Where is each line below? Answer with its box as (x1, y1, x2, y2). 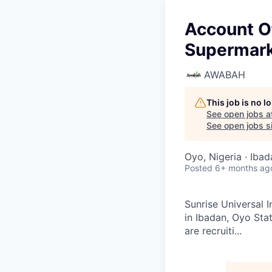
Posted (185, 163, 212, 173)
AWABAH (204, 69, 245, 81)
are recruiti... (185, 225, 242, 237)
